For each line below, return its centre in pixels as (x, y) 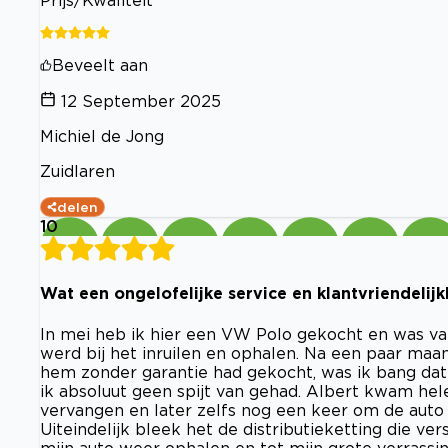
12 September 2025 (141, 101)
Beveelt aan (100, 65)
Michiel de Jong (102, 136)
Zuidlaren (77, 171)
